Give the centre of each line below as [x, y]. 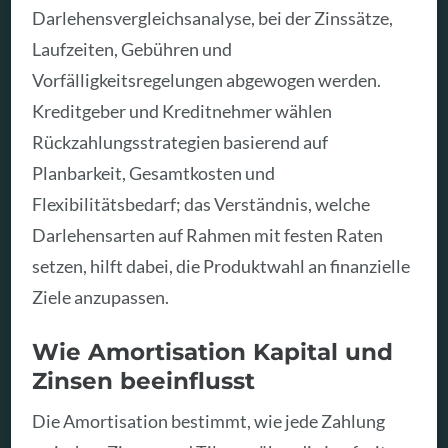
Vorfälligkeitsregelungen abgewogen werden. [207, 80]
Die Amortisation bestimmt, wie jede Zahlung [209, 421]
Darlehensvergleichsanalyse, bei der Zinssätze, [213, 18]
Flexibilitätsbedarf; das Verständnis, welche [201, 204]
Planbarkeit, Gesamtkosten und [154, 173]
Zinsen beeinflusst [144, 380]
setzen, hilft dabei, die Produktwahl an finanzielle [221, 266]
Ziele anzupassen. [101, 297]
